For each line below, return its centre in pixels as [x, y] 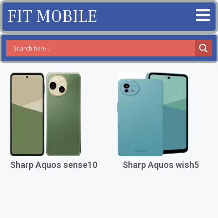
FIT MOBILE [52, 16]
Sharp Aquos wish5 [161, 165]
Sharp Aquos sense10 [54, 165]
